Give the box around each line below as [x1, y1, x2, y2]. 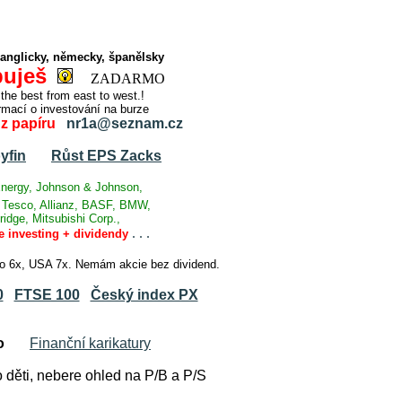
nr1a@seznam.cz [66, 116, 183, 131]
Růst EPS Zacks [51, 148, 162, 163]
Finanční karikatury [30, 336, 151, 351]
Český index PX [90, 287, 198, 302]
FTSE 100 [13, 287, 80, 302]
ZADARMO [73, 71, 165, 86]
